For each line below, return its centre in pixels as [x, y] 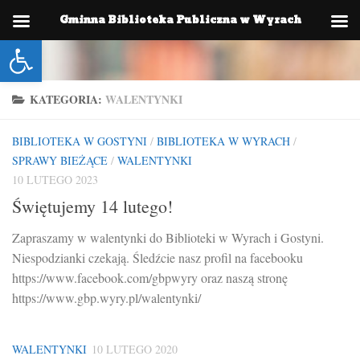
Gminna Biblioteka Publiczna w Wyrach [180, 20]
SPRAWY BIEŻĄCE [60, 160]
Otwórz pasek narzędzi [51, 47]
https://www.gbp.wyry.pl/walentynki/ [106, 298]
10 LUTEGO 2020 [135, 350]
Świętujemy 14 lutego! [92, 207]
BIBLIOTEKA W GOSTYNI [80, 141]
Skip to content [63, 25]
